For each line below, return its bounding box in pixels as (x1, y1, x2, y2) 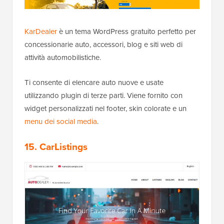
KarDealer (24, 26, 57, 37)
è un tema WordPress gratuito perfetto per (57, 26, 196, 37)
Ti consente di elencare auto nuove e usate (24, 77, 163, 88)
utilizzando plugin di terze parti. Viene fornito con (24, 90, 182, 101)
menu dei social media (24, 116, 97, 127)
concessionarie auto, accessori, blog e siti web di (24, 39, 182, 50)
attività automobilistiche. (24, 52, 101, 63)
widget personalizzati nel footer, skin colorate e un (24, 103, 186, 114)
